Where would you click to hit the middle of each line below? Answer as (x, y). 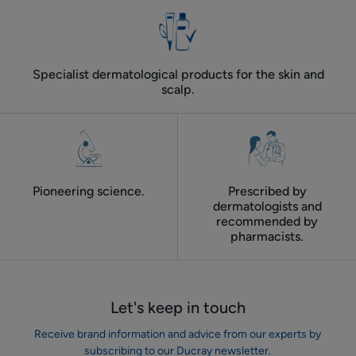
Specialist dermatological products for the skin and (178, 74)
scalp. (178, 89)
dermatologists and (267, 206)
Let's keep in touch (178, 308)
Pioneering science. (89, 191)
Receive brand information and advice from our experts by (178, 334)
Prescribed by (267, 191)
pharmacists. (267, 236)
